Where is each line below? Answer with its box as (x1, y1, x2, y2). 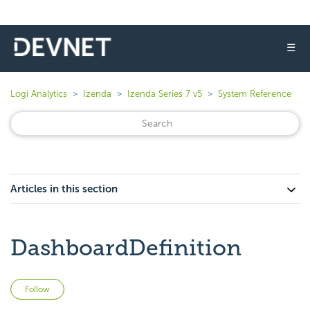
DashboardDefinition (10, 235, 241, 261)
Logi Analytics (10, 89, 67, 99)
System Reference (218, 89, 291, 99)
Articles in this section (10, 183, 118, 195)
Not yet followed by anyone (64, 280, 194, 293)
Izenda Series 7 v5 (127, 89, 202, 99)
